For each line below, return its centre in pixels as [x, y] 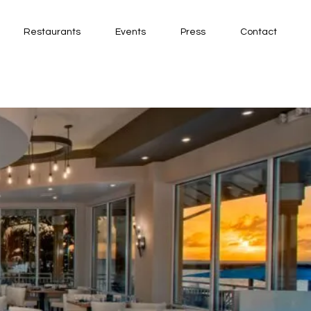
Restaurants [52, 32]
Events [131, 32]
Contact [259, 32]
